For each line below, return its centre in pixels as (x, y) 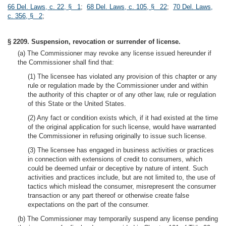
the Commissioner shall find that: (66, 62)
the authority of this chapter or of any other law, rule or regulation (122, 95)
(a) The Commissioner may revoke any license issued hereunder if (115, 53)
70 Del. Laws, (193, 7)
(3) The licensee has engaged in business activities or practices (121, 150)
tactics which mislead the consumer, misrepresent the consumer (122, 186)
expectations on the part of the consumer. (89, 205)
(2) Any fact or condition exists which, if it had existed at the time (123, 118)
